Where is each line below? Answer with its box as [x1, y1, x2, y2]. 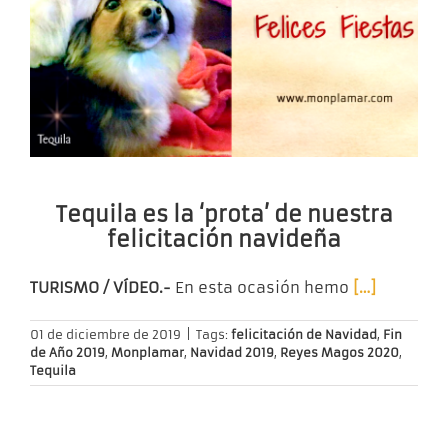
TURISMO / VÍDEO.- [30, 278, 171, 298]
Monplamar [111, 345, 184, 361]
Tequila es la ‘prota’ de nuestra [55, 201, 393, 229]
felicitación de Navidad [231, 327, 377, 343]
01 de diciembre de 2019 [30, 327, 181, 343]
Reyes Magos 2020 [280, 345, 399, 361]
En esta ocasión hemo [171, 278, 353, 298]
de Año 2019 [30, 345, 105, 361]
